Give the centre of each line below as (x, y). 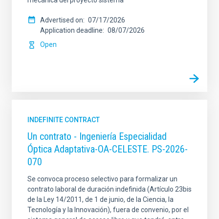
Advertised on (62, 20)
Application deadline (71, 30)
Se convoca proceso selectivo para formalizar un (102, 179)
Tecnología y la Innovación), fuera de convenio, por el (108, 210)
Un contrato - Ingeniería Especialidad (97, 136)
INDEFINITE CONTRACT (64, 120)
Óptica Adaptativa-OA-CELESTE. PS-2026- (108, 149)
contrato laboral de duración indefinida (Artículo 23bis (109, 189)
